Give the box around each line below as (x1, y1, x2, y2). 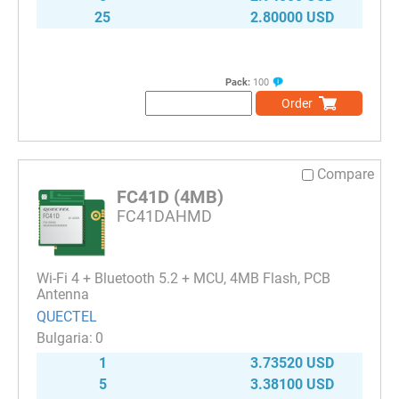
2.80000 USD (250, 9, 334, 27)
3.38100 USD (250, 375, 334, 393)
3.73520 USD (250, 354, 334, 371)
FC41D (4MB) (117, 186, 224, 208)
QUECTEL (37, 307, 97, 325)
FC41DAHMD (117, 207, 212, 226)
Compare (317, 166, 374, 183)
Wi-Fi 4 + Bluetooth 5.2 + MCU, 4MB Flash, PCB (37, 270, 330, 288)
